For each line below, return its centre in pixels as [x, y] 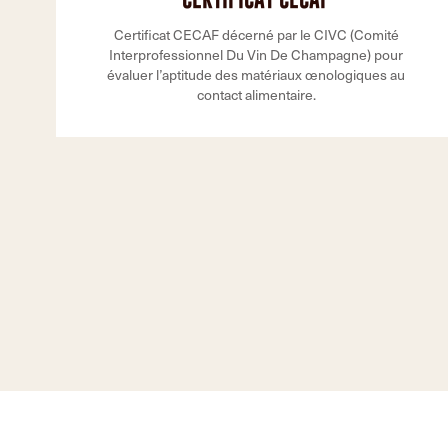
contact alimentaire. [256, 94]
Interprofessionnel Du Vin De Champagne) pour [256, 54]
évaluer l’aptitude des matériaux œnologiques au [256, 74]
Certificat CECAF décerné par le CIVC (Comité [256, 34]
